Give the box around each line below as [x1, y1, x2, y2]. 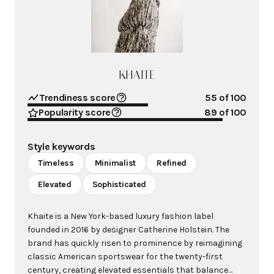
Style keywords [28, 141, 95, 152]
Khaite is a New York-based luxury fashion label [28, 211, 213, 221]
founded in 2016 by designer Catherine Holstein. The [28, 224, 229, 235]
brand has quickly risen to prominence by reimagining [28, 238, 242, 248]
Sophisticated [92, 179, 147, 190]
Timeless [38, 158, 74, 168]
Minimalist [94, 158, 136, 168]
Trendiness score [39, 92, 116, 103]
